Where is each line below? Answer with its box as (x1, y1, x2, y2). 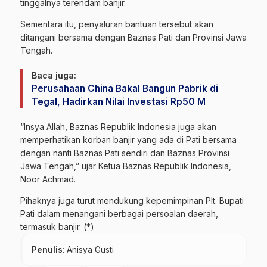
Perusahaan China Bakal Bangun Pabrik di (32, 83, 218, 95)
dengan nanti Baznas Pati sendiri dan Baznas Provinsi (20, 148, 229, 159)
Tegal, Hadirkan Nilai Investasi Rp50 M (32, 96, 206, 108)
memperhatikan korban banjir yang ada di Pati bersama (20, 135, 237, 145)
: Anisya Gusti (63, 244, 114, 255)
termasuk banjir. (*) (20, 222, 94, 232)
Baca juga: (32, 70, 76, 81)
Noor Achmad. (20, 174, 76, 185)
